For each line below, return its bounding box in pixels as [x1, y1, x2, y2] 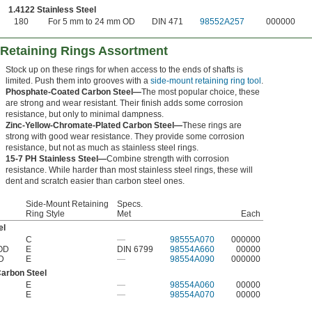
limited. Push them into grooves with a [6, 76, 150, 86]
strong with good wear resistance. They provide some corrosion [6, 132, 244, 142]
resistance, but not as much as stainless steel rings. [6, 143, 198, 153]
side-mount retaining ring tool [150, 76, 261, 86]
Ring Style [26, 209, 65, 219]
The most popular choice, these [141, 87, 260, 97]
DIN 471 [152, 17, 183, 26]
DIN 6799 [117, 244, 153, 255]
